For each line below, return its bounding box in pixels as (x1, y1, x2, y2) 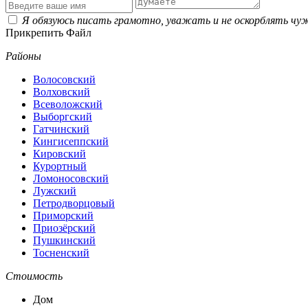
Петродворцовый (33, 197, 115, 209)
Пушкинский (33, 234, 96, 246)
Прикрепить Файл (5, 26, 91, 38)
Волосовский (33, 73, 96, 85)
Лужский (33, 184, 76, 197)
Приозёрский (33, 221, 96, 234)
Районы (5, 49, 41, 62)
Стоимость (5, 269, 63, 282)
